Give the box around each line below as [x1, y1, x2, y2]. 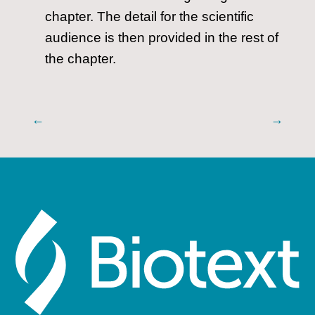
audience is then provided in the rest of [44, 30, 278, 45]
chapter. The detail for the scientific [44, 9, 254, 24]
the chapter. [44, 51, 116, 66]
